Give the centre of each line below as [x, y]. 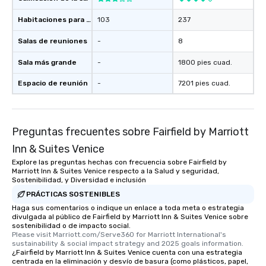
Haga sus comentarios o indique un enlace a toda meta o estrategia [128, 208]
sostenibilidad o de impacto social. [71, 226]
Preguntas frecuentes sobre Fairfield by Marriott [130, 132]
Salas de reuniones [53, 41]
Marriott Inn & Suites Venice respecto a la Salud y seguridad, [115, 171]
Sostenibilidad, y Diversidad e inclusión [79, 180]
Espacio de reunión [53, 83]
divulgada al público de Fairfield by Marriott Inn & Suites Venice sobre [130, 217]
